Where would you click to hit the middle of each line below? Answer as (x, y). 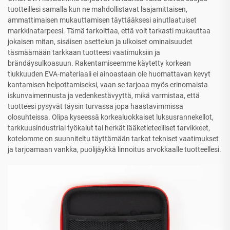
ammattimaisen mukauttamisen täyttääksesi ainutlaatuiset (102, 20)
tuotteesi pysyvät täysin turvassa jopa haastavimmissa (95, 106)
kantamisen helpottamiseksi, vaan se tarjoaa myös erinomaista (108, 84)
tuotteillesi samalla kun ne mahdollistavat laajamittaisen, (98, 9)
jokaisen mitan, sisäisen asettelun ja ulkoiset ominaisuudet (100, 41)
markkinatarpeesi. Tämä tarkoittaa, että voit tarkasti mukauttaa (109, 31)
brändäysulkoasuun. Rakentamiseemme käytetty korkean (99, 63)
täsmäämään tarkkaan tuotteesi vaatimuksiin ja (84, 52)
